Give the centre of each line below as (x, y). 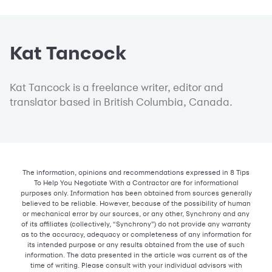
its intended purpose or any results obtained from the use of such (136, 244)
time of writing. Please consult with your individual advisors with (136, 265)
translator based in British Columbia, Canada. (121, 101)
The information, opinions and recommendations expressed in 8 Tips (136, 172)
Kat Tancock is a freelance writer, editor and (117, 87)
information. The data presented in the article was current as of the (136, 254)
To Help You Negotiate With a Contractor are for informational (136, 182)
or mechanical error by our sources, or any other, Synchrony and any (136, 213)
